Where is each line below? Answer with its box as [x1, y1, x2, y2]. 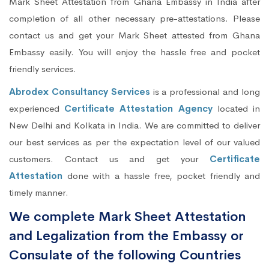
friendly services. [9, 63, 76, 75]
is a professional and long [150, 86, 261, 98]
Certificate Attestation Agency [64, 103, 213, 115]
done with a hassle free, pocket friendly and [62, 170, 260, 182]
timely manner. [9, 187, 68, 199]
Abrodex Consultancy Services [9, 86, 150, 98]
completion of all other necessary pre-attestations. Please [9, 13, 260, 25]
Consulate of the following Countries [9, 247, 241, 264]
